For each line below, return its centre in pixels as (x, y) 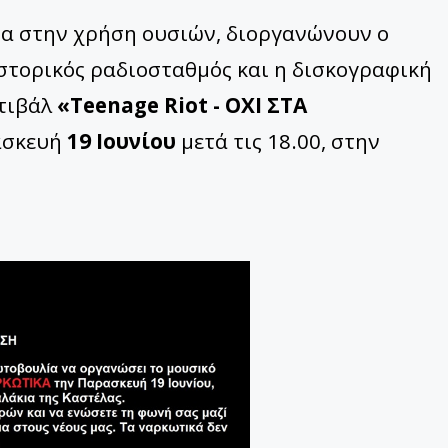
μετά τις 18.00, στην (278, 141)
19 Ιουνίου (121, 141)
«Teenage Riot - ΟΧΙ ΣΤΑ (182, 105)
